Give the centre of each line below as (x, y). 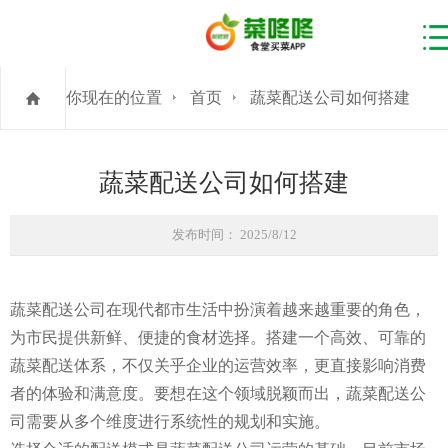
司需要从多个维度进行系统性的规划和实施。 (170, 421)
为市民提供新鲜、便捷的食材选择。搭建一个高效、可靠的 (218, 337)
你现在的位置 (114, 97)
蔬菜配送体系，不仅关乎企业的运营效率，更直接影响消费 (218, 365)
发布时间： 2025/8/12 (234, 234)
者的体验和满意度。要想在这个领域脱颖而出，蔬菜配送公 (218, 393)
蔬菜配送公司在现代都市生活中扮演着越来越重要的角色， (218, 309)
